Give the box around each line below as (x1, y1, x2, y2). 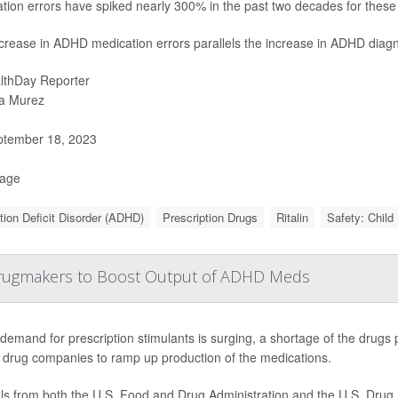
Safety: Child (326, 209, 394, 227)
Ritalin (275, 209, 308, 227)
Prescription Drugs (162, 209, 258, 227)
